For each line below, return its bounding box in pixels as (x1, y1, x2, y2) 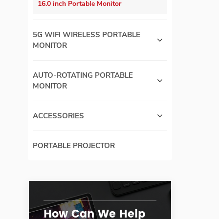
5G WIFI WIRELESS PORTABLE (33, 30, 140, 40)
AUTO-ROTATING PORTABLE (33, 70, 133, 81)
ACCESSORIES (33, 111, 84, 121)
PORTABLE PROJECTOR (33, 141, 115, 151)
